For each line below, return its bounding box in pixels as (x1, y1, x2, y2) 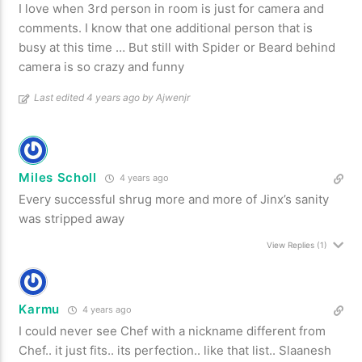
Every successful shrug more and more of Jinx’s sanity (19, 192, 330, 208)
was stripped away (19, 211, 125, 227)
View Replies (266, 240, 314, 250)
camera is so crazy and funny (19, 59, 185, 75)
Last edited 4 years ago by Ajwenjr (34, 91, 191, 104)
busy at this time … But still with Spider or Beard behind (19, 40, 336, 56)
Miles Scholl (19, 170, 97, 186)
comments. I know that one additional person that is (19, 20, 314, 36)
